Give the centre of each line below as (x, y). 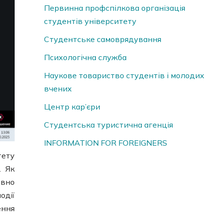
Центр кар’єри (72, 107)
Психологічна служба (85, 57)
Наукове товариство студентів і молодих (124, 76)
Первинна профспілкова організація (114, 8)
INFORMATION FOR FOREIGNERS (105, 143)
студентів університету (90, 21)
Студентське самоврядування (102, 39)
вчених (58, 89)
